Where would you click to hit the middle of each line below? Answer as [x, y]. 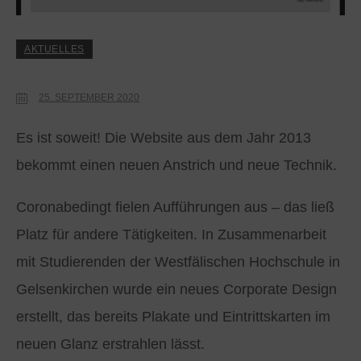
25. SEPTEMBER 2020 [89, 98]
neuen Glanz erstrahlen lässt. [112, 344]
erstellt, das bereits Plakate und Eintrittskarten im [173, 317]
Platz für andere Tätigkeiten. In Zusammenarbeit [171, 235]
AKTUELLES [54, 49]
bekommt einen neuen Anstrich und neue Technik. [176, 166]
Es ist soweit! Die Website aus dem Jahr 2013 [164, 138]
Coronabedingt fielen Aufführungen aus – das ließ [175, 207]
